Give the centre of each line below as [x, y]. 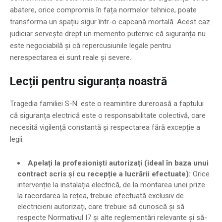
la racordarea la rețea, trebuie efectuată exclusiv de [101, 195]
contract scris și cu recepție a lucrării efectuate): [104, 174]
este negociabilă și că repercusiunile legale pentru [90, 45]
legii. [17, 139]
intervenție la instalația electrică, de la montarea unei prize [111, 185]
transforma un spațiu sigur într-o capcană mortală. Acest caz [110, 22]
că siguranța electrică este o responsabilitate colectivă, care [108, 115]
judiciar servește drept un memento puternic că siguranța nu [108, 33]
